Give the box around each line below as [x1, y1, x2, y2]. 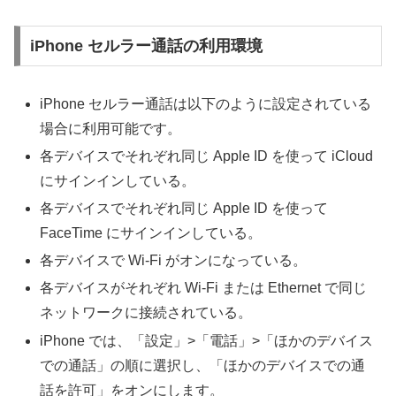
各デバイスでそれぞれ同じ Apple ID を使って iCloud [40, 148, 374, 164]
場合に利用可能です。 [40, 120, 182, 136]
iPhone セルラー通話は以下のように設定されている [40, 95, 372, 111]
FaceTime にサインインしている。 [40, 225, 263, 240]
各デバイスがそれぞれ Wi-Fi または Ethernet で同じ [40, 280, 368, 296]
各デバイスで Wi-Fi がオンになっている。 [40, 253, 308, 269]
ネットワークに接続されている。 [40, 305, 253, 321]
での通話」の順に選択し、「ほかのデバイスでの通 [40, 357, 366, 373]
